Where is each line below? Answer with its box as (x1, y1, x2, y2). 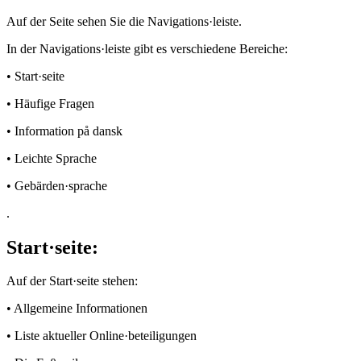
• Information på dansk (6, 123, 122, 138)
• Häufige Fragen (6, 96, 94, 110)
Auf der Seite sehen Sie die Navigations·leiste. (6, 14, 242, 28)
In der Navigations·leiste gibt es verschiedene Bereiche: (6, 41, 288, 56)
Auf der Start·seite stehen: (6, 274, 138, 288)
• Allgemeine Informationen (6, 301, 147, 316)
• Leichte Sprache (6, 151, 97, 165)
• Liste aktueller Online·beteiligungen (6, 329, 197, 343)
